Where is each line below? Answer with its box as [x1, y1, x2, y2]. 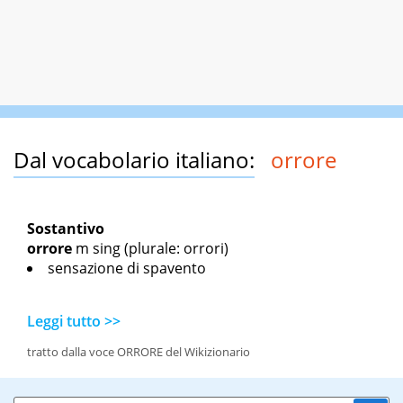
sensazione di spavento [48, 258, 206, 279]
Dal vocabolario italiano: [13, 145, 255, 175]
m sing [76, 238, 121, 259]
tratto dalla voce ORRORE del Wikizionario [27, 344, 250, 361]
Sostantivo [27, 219, 104, 239]
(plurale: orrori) [121, 238, 228, 259]
